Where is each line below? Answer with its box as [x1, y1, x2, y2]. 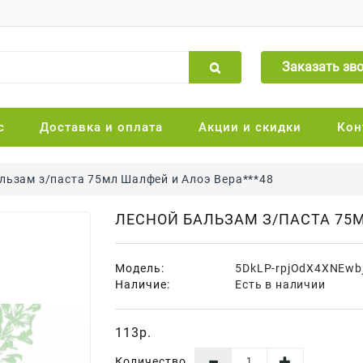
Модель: [114, 261, 164, 275]
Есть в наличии [232, 277, 326, 291]
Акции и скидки [199, 119, 302, 135]
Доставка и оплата [40, 119, 164, 135]
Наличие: [114, 277, 170, 291]
